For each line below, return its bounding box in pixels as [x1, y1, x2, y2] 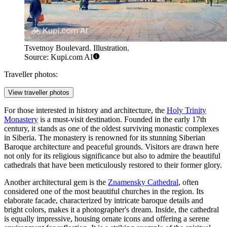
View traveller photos [8, 88, 69, 96]
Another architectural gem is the [4, 177, 108, 186]
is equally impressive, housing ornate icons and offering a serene [4, 214, 209, 223]
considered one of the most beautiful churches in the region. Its [4, 186, 204, 196]
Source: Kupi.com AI [24, 52, 93, 61]
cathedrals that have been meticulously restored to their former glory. [4, 160, 222, 169]
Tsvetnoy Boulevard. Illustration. [24, 43, 129, 52]
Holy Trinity [167, 105, 206, 115]
